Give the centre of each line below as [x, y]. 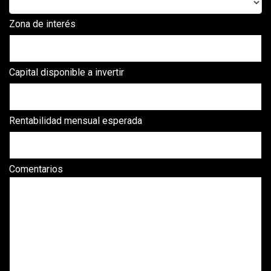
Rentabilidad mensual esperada [76, 121]
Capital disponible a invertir [67, 72]
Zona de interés [42, 24]
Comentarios [36, 169]
